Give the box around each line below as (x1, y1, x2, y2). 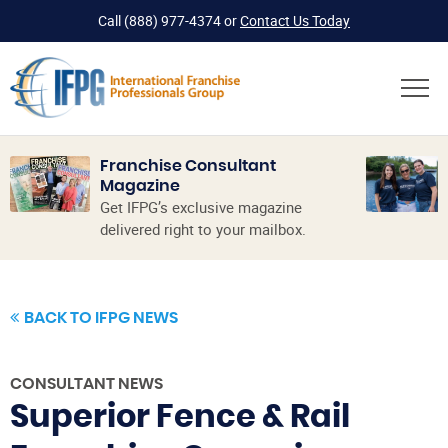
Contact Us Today (240, 11, 350, 30)
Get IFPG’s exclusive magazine (100, 197, 302, 218)
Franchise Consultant (100, 158, 276, 175)
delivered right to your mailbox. (100, 219, 306, 240)
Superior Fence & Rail (10, 401, 350, 433)
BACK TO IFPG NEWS (24, 310, 178, 326)
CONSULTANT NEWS (10, 376, 163, 392)
